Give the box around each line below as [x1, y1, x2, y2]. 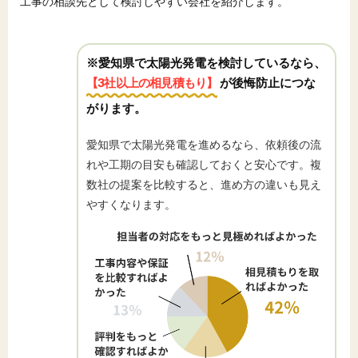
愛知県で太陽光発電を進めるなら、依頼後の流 [86, 137, 321, 152]
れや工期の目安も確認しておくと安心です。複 [86, 157, 321, 172]
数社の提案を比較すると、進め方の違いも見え [86, 177, 321, 192]
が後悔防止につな [217, 75, 316, 90]
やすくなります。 [86, 197, 176, 212]
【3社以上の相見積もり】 [86, 75, 218, 90]
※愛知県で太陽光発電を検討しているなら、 [86, 55, 326, 70]
